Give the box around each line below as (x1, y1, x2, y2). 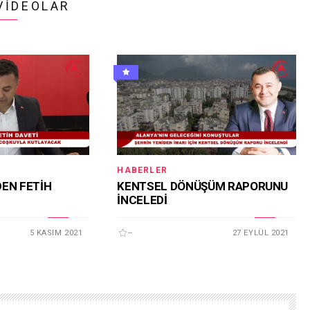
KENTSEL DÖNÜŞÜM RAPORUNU (117, 179, 289, 193)
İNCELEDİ (117, 192, 167, 207)
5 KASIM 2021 (29, 228, 83, 237)
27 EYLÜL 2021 (232, 228, 289, 237)
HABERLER (117, 165, 167, 176)
